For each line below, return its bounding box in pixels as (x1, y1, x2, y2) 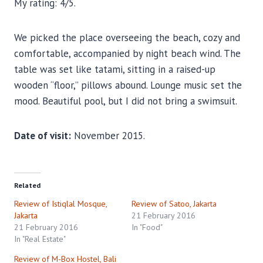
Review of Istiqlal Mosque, (14, 198, 107, 209)
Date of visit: (14, 129, 71, 142)
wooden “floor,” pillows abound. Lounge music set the (14, 78, 242, 92)
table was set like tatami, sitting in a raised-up (14, 62, 215, 76)
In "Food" (131, 221, 163, 232)
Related (14, 180, 41, 190)
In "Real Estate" (14, 233, 66, 244)
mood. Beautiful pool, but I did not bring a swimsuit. (14, 94, 237, 107)
